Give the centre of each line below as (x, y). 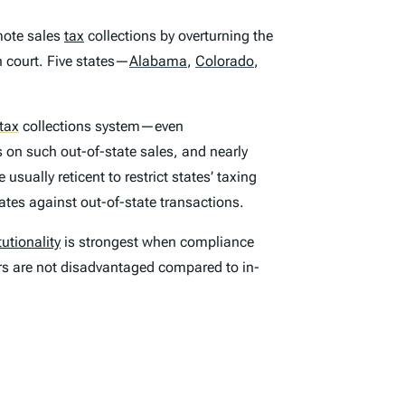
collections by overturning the (179, 35)
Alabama (158, 61)
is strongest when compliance (157, 241)
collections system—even (101, 126)
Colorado (225, 61)
